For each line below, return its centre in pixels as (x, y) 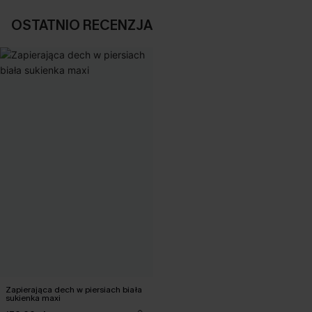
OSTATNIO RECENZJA (82, 25)
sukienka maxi (33, 298)
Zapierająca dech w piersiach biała (74, 289)
